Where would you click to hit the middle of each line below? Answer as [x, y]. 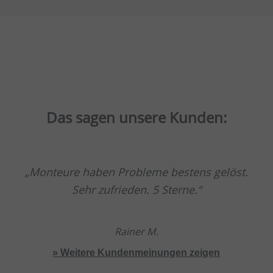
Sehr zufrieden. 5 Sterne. [134, 190]
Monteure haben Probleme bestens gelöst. [138, 172]
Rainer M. [136, 232]
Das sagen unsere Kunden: [136, 117]
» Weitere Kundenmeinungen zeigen [136, 253]
